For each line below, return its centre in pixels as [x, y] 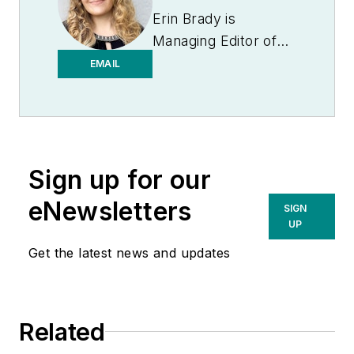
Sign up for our [120, 179]
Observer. [186, 85]
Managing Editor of [215, 41]
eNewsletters [110, 211]
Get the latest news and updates [130, 252]
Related [62, 331]
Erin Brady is [194, 19]
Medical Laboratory [217, 63]
